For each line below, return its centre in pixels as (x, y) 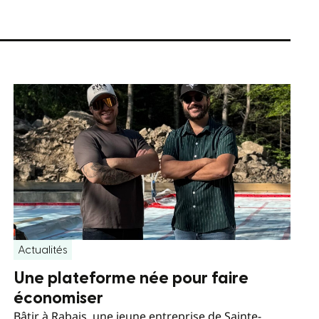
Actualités (42, 250)
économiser (58, 299)
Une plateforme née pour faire (131, 279)
